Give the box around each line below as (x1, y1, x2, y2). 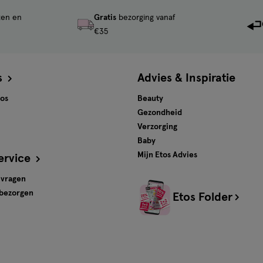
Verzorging (137, 123, 177, 131)
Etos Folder (173, 191, 232, 203)
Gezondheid (137, 109, 182, 117)
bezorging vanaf (116, 14, 176, 22)
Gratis (93, 14, 116, 22)
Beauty (137, 95, 163, 103)
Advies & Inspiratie (137, 72, 235, 84)
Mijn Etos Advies (137, 151, 197, 159)
